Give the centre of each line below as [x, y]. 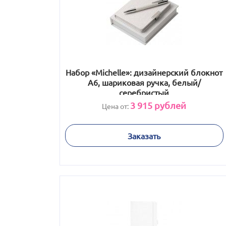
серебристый [144, 92]
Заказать [144, 135]
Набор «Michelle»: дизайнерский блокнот [144, 72]
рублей [169, 105]
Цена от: [116, 106]
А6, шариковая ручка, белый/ [144, 82]
